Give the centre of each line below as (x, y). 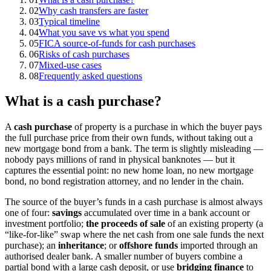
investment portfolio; (45, 224)
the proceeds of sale (126, 224)
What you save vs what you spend (104, 32)
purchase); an (31, 246)
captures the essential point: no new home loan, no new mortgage (129, 171)
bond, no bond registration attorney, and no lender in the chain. (124, 181)
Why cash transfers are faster (93, 10)
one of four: (28, 213)
